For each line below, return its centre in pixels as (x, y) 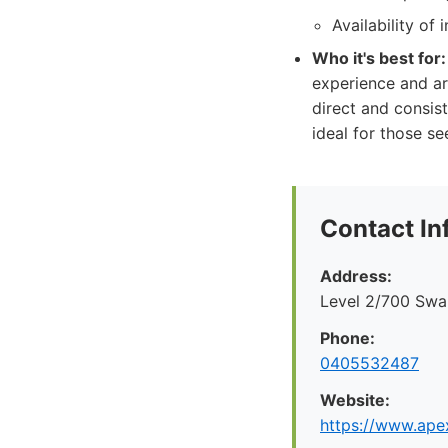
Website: (355, 400)
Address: (356, 276)
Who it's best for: (379, 58)
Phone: (347, 338)
